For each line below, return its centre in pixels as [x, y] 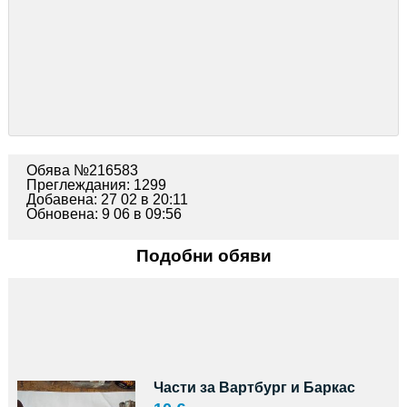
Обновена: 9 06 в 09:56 [104, 213]
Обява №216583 [82, 170]
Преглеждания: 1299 [96, 184]
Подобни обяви [203, 255]
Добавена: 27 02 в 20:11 [107, 199]
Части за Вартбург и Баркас [254, 387]
